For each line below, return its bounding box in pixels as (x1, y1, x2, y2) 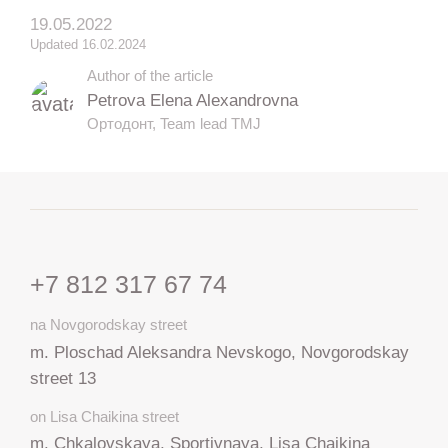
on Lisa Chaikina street (29, 407, 179, 425)
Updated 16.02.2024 (29, 37, 146, 52)
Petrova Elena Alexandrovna (87, 90, 299, 110)
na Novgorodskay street (29, 316, 187, 334)
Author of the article (87, 67, 214, 84)
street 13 (29, 367, 96, 388)
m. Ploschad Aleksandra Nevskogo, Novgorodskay (29, 341, 409, 362)
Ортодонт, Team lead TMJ (87, 115, 262, 132)
